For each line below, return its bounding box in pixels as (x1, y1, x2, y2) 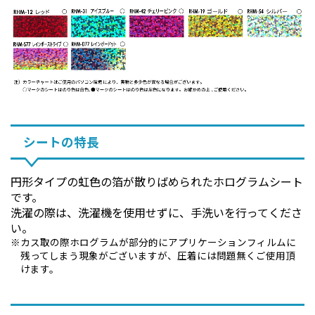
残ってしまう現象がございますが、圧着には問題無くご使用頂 (20, 247, 295, 262)
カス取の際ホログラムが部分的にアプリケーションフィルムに (20, 234, 296, 249)
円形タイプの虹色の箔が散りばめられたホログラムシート (11, 172, 303, 190)
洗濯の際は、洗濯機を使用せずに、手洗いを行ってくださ (11, 203, 302, 221)
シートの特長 (22, 132, 99, 150)
